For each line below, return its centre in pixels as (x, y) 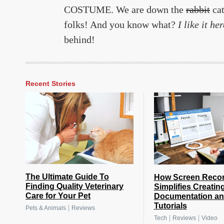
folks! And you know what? (121, 25)
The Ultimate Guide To (67, 177)
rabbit (198, 10)
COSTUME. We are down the (125, 10)
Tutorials (170, 206)
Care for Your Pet (58, 196)
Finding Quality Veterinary (74, 186)
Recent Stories (50, 84)
